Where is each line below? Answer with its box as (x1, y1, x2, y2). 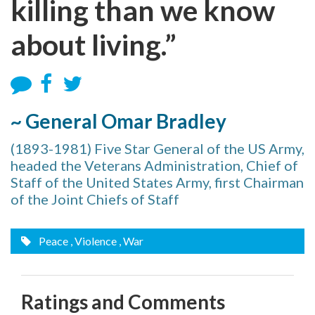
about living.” (11, 27, 176, 62)
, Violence (70, 234, 117, 247)
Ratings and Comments (21, 290, 225, 314)
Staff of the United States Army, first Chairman (11, 174, 304, 191)
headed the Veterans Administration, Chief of (11, 157, 298, 174)
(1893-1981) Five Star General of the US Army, (11, 140, 304, 157)
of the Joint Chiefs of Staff (11, 191, 179, 207)
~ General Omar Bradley (11, 109, 226, 133)
